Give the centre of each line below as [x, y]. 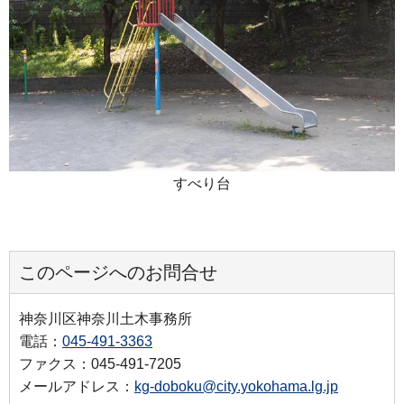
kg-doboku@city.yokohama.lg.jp [236, 386]
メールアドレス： [77, 386]
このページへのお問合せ [118, 272]
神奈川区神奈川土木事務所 [106, 318]
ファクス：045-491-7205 [100, 363]
